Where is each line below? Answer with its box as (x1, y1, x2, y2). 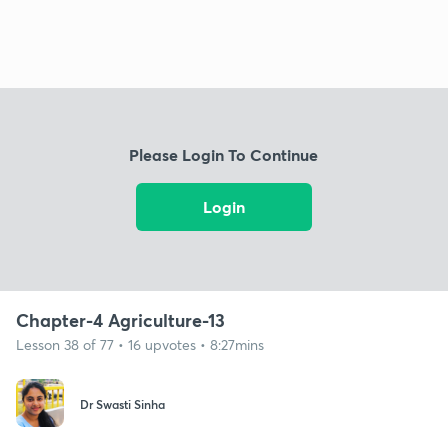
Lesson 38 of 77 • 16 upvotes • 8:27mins (16, 334, 264, 354)
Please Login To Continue (129, 144, 319, 166)
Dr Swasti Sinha (80, 396, 165, 413)
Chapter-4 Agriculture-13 (16, 307, 225, 332)
